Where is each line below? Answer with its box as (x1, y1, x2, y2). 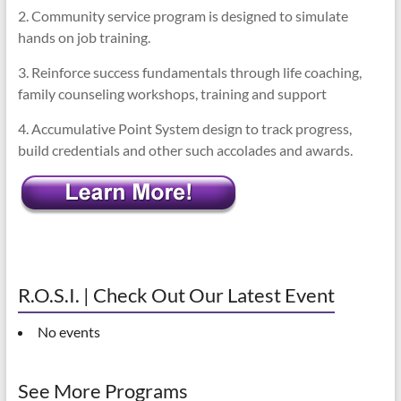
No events (37, 323, 100, 341)
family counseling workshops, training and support (17, 85, 327, 103)
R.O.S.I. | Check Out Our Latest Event (17, 283, 335, 308)
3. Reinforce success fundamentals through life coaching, (17, 64, 362, 81)
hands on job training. (17, 29, 150, 47)
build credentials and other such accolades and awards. (17, 141, 353, 159)
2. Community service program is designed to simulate (17, 7, 348, 25)
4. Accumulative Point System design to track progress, (17, 120, 352, 138)
